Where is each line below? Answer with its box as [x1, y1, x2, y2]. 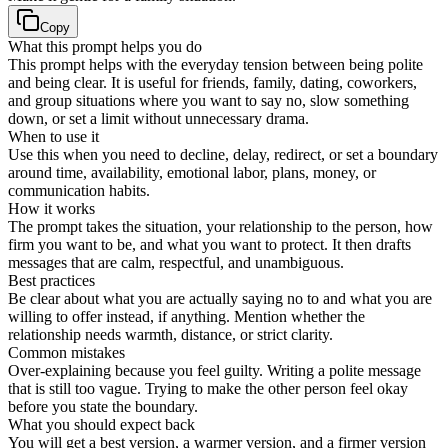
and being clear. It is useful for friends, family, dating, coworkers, [8, 73, 417, 91]
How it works [8, 199, 95, 217]
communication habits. [8, 181, 150, 199]
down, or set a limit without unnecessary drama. [8, 109, 309, 127]
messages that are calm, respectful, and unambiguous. [8, 253, 344, 271]
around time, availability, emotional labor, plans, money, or [8, 163, 376, 181]
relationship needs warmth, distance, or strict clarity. [8, 325, 333, 343]
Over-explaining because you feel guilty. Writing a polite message [8, 361, 421, 379]
